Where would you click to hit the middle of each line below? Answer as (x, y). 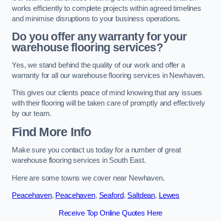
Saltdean (141, 196)
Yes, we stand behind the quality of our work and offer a (98, 65)
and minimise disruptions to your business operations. (96, 18)
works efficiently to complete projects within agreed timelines (107, 8)
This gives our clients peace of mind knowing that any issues (107, 93)
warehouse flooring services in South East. (79, 161)
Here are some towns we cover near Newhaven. (88, 178)
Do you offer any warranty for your (99, 37)
